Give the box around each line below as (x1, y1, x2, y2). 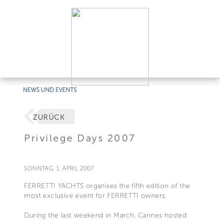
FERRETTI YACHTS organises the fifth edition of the (24, 181, 191, 190)
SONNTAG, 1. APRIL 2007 (24, 165, 94, 172)
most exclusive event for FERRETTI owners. (24, 191, 167, 200)
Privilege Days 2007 (24, 132, 136, 144)
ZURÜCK (32, 113, 65, 122)
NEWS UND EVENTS (23, 86, 77, 93)
